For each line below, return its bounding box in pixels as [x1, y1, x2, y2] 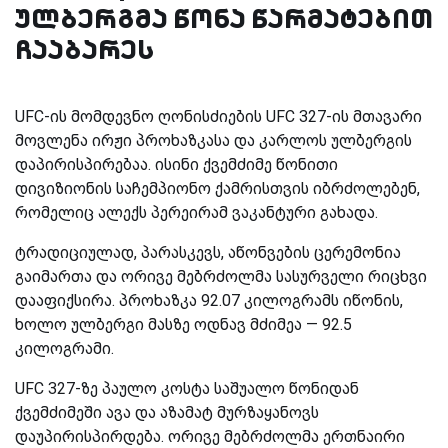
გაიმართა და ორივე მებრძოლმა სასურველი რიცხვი [15, 266, 427, 286]
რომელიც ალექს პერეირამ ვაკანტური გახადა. [15, 202, 378, 222]
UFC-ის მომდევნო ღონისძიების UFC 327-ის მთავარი [15, 106, 422, 126]
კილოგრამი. [15, 338, 114, 358]
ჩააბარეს [15, 31, 154, 67]
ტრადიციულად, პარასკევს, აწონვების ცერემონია [15, 242, 401, 262]
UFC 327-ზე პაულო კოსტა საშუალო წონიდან [15, 378, 359, 398]
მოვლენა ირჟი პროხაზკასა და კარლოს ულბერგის [15, 130, 412, 150]
